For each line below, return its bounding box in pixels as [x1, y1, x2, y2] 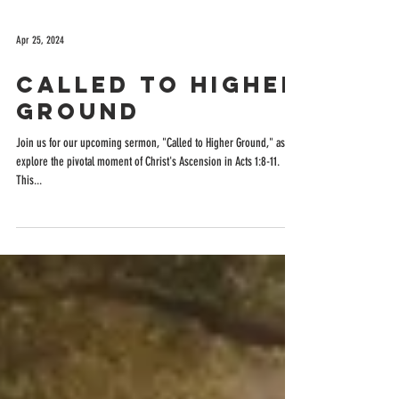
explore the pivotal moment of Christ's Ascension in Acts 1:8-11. [16, 211, 280, 226]
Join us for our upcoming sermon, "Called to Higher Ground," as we [16, 192, 299, 208]
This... [16, 230, 42, 245]
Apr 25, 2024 [16, 91, 64, 103]
